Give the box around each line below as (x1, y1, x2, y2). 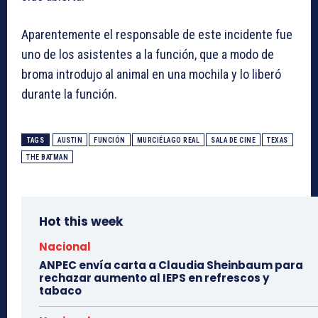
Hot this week (39, 213, 123, 231)
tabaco (39, 283, 82, 299)
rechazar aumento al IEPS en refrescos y (39, 270, 269, 286)
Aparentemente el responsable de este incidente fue (21, 27, 292, 43)
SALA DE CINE (211, 136, 256, 145)
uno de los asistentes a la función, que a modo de (21, 47, 274, 62)
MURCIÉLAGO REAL (136, 136, 199, 145)
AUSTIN (57, 136, 82, 145)
